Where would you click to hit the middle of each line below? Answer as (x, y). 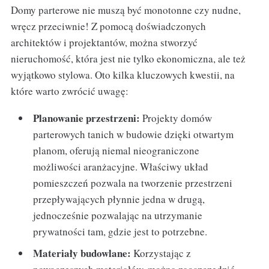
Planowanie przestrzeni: (87, 118)
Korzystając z (161, 253)
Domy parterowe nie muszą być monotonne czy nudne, (125, 10)
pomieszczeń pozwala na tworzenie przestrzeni (133, 183)
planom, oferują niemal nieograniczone (116, 151)
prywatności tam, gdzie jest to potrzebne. (120, 232)
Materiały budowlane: (82, 253)
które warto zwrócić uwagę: (69, 91)
